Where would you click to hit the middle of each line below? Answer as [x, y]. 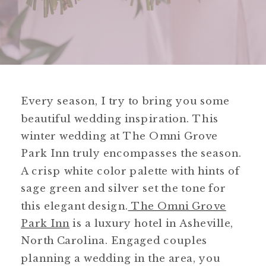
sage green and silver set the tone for [123, 188]
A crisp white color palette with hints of [131, 170]
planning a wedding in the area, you [121, 258]
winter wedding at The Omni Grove [120, 135]
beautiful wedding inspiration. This [120, 118]
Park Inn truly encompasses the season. [132, 153]
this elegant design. [75, 205]
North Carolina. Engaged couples [114, 240]
